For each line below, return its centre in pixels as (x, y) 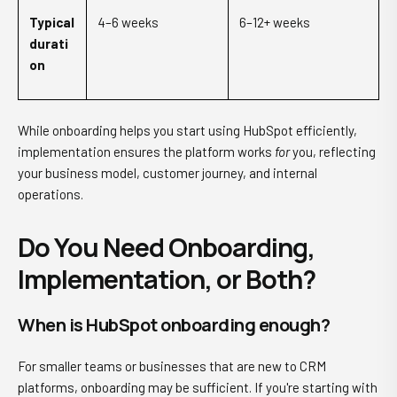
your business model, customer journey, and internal (167, 173)
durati (49, 43)
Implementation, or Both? (167, 280)
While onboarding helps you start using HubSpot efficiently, (187, 131)
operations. (51, 195)
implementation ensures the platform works (146, 152)
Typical (52, 22)
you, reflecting (333, 152)
